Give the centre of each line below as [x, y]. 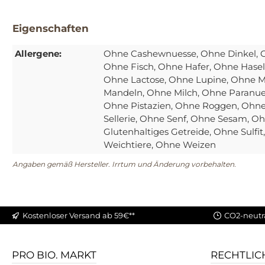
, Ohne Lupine [195, 80]
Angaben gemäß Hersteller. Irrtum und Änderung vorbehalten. [124, 164]
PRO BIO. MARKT [54, 255]
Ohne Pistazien [137, 106]
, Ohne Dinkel [226, 54]
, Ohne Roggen [204, 106]
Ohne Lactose [134, 80]
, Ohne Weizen [184, 145]
